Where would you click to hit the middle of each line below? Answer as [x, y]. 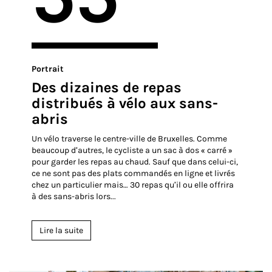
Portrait [48, 69]
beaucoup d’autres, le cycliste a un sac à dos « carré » [132, 151]
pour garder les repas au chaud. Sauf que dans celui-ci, [135, 162]
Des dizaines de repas [107, 88]
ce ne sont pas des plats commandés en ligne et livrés [134, 174]
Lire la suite [62, 231]
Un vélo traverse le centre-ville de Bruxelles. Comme [130, 139]
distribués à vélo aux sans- [125, 104]
